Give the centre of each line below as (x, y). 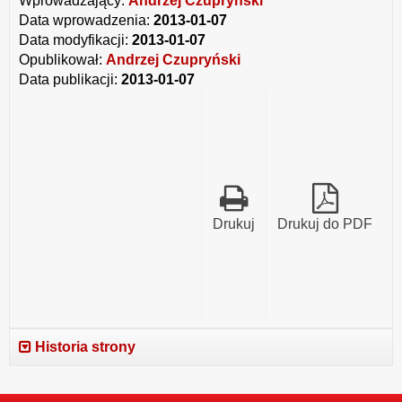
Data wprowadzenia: (86, 21)
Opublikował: (62, 60)
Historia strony (83, 347)
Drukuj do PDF (325, 224)
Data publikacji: (70, 80)
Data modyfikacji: (75, 40)
